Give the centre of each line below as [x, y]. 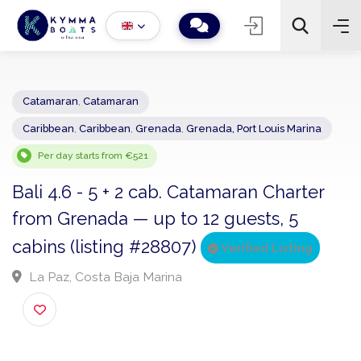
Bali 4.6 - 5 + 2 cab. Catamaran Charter [183, 209]
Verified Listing [288, 269]
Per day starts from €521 [102, 169]
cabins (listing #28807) [116, 269]
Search [252, 156]
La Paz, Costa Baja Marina [113, 301]
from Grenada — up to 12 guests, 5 [169, 238]
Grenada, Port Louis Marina [276, 140]
